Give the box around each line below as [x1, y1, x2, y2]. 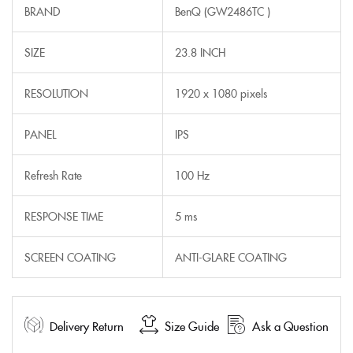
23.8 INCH [175, 44, 225, 61]
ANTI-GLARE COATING [175, 249, 287, 266]
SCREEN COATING [24, 249, 116, 266]
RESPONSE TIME [24, 208, 103, 225]
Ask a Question [252, 317, 329, 334]
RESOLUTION [24, 85, 88, 102]
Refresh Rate [24, 167, 82, 184]
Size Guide [165, 317, 219, 334]
